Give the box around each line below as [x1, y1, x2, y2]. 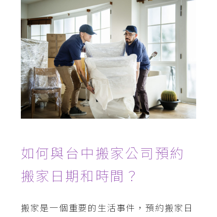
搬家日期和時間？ [20, 167, 140, 185]
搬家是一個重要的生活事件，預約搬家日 [20, 202, 193, 214]
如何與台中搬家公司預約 [20, 144, 185, 162]
